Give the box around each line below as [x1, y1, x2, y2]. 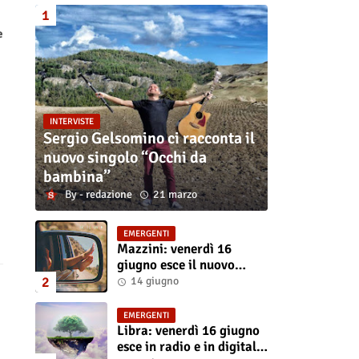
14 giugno [130, 274, 179, 288]
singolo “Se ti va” [116, 272, 218, 290]
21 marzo [152, 187, 197, 201]
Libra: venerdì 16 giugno [116, 322, 260, 340]
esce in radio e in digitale [116, 338, 263, 356]
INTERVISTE [49, 115, 94, 127]
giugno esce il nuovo [116, 256, 235, 274]
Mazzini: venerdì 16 [116, 240, 232, 258]
